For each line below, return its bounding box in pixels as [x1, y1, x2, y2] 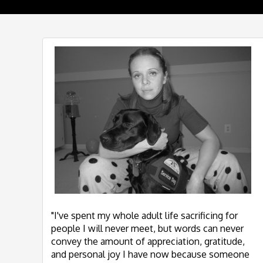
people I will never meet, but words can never [51, 222, 244, 235]
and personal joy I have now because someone [51, 248, 249, 261]
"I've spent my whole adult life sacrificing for [51, 210, 238, 222]
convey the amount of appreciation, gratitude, [51, 235, 245, 248]
